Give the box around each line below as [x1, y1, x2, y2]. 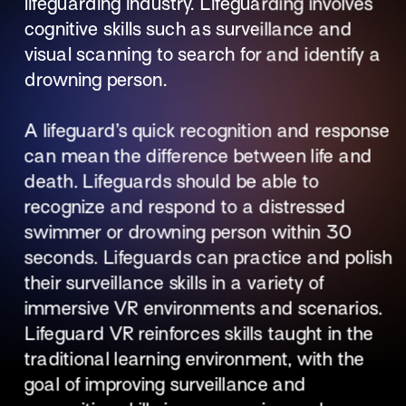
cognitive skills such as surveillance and [24, 19, 352, 40]
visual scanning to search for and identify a [24, 44, 381, 65]
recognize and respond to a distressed [24, 197, 345, 217]
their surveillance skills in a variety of [24, 273, 324, 294]
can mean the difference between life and [24, 146, 372, 167]
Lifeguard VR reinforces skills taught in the [24, 324, 373, 344]
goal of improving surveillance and [24, 374, 306, 395]
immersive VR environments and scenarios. [24, 298, 382, 319]
